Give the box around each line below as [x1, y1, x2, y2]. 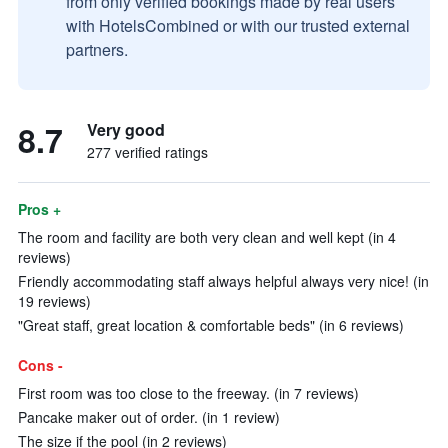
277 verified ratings [87, 142, 208, 162]
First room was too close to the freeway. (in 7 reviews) [18, 383, 359, 403]
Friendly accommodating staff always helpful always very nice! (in [18, 271, 429, 291]
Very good [87, 118, 165, 141]
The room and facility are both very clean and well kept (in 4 [18, 227, 396, 247]
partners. [66, 38, 128, 61]
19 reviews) [18, 291, 91, 311]
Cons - [18, 355, 63, 375]
